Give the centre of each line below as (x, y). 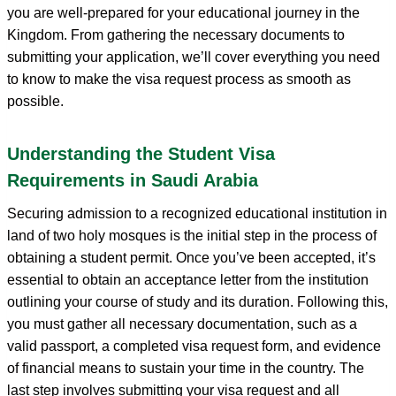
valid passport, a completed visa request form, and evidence (194, 346)
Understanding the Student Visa (141, 153)
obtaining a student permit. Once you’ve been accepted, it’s (191, 257)
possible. (35, 101)
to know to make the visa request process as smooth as (179, 79)
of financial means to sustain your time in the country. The (186, 368)
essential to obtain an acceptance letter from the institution (188, 279)
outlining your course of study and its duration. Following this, (198, 301)
